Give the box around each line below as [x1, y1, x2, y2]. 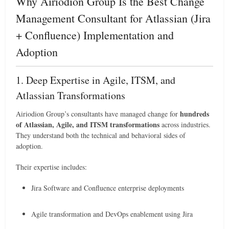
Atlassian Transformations [16, 88, 126, 102]
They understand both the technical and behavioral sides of [16, 130, 186, 140]
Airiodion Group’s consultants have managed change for [16, 109, 180, 119]
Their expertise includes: [16, 162, 87, 172]
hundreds [180, 108, 210, 119]
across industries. [159, 120, 211, 129]
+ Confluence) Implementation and [16, 28, 174, 42]
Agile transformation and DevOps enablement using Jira [31, 209, 193, 219]
